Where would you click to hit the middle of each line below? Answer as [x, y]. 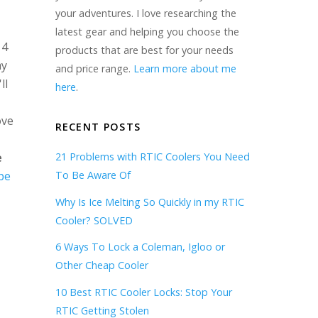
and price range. [94, 68]
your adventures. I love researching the [146, 13]
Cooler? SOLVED [94, 220]
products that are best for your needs [144, 50]
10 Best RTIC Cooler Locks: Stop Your [143, 292]
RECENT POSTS [98, 127]
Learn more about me [185, 68]
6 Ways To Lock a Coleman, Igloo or [140, 247]
